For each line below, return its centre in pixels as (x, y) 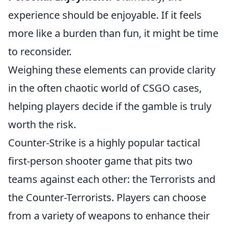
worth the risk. (42, 124)
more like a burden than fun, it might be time (113, 33)
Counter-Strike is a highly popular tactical (104, 143)
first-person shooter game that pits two (100, 161)
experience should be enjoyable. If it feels (105, 15)
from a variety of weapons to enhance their (109, 216)
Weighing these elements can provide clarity (112, 70)
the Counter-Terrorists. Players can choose (107, 197)
